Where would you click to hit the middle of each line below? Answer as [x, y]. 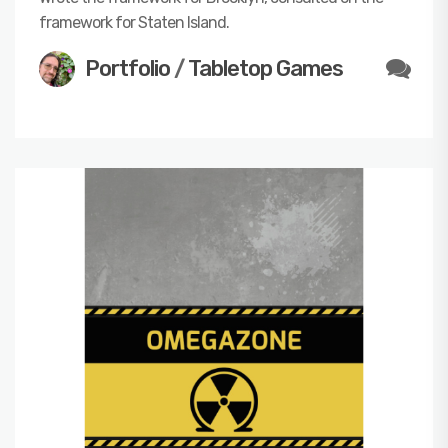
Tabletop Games [265, 68]
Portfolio [127, 68]
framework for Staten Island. [134, 22]
